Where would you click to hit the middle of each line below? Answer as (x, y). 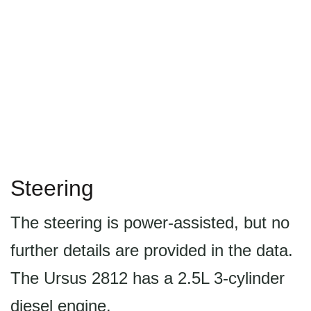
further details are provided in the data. (152, 250)
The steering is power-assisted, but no (150, 222)
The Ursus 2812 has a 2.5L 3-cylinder (148, 278)
